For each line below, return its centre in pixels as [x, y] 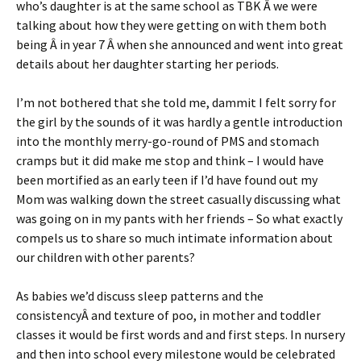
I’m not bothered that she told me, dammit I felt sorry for [176, 102]
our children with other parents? [106, 257]
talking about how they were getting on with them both [171, 25]
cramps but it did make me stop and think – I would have [170, 160]
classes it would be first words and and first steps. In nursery [180, 334]
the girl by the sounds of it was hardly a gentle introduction [179, 122]
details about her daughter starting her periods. [147, 64]
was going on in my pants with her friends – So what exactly [179, 218]
